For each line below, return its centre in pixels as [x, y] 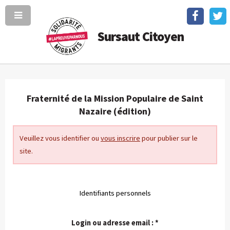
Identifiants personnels [115, 193]
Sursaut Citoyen [141, 36]
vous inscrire [120, 138]
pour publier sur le [169, 138]
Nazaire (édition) [115, 111]
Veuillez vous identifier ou [60, 138]
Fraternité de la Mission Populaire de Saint [115, 99]
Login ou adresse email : [113, 223]
